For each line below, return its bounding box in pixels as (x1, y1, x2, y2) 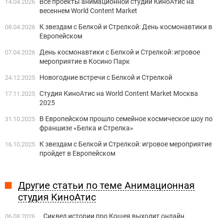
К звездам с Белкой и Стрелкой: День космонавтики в (39, 22, 212, 31)
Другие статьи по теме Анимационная (18, 179, 195, 191)
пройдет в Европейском (39, 149, 115, 157)
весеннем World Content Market (39, 6, 137, 15)
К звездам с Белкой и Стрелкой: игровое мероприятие (39, 140, 212, 148)
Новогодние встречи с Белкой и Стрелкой (39, 73, 172, 81)
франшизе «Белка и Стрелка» (39, 124, 133, 132)
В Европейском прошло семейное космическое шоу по (39, 114, 213, 123)
